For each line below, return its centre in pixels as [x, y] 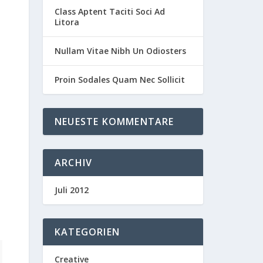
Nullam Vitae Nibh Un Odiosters [120, 51]
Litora [67, 22]
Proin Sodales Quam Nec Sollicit [120, 80]
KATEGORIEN [87, 232]
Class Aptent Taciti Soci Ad [110, 11]
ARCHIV [74, 163]
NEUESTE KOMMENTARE [114, 122]
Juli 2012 [72, 190]
